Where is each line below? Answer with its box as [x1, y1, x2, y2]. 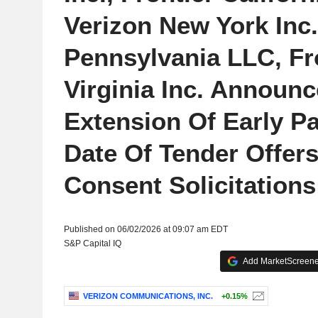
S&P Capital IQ [63, 238, 121, 248]
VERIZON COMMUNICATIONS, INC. [82, 292, 213, 301]
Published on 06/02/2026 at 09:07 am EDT [63, 224, 228, 234]
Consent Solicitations [63, 171, 316, 199]
